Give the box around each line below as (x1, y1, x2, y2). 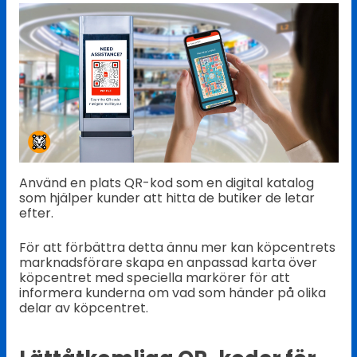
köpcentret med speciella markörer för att (18, 269, 290, 288)
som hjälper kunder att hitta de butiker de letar (18, 189, 315, 208)
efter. (18, 204, 53, 223)
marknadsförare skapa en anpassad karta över (18, 253, 317, 273)
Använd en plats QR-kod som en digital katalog (18, 174, 314, 193)
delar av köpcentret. (18, 299, 148, 318)
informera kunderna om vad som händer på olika (18, 284, 326, 303)
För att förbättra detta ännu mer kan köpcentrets (18, 238, 335, 257)
